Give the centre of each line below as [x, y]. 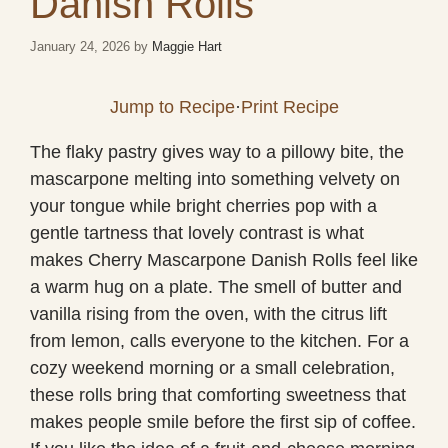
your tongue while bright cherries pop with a [203, 205]
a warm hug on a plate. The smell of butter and [216, 286]
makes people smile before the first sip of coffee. [223, 421]
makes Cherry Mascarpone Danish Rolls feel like [224, 259]
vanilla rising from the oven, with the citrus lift [208, 313]
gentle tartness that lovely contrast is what [197, 232]
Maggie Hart [187, 46]
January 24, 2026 [80, 46]
